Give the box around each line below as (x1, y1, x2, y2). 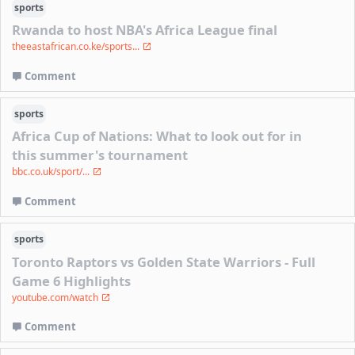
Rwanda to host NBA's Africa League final (12, 21, 278, 40)
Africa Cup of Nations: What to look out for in (12, 127, 303, 146)
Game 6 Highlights (12, 271, 132, 290)
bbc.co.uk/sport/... (12, 165, 93, 179)
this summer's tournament (12, 146, 189, 165)
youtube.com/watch (12, 290, 101, 304)
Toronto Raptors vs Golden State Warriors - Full (12, 252, 316, 271)
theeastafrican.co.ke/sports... (12, 40, 143, 54)
